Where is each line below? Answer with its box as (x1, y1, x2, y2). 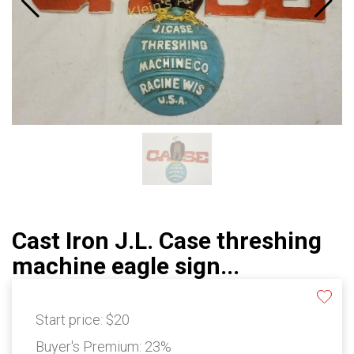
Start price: (36, 311, 106, 329)
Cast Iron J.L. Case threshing (12, 227, 322, 255)
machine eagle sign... (12, 252, 239, 281)
